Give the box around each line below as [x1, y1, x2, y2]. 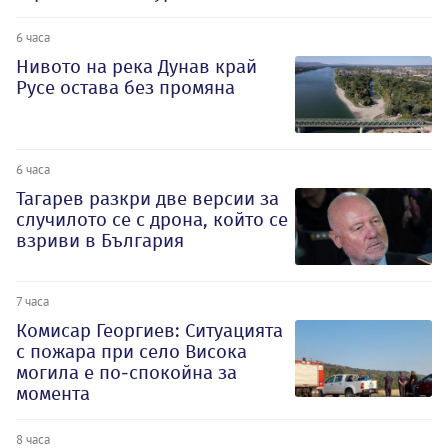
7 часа [16, 292, 49, 309]
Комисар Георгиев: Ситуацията [16, 318, 283, 342]
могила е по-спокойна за [16, 360, 237, 384]
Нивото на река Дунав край [16, 54, 257, 78]
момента [16, 381, 90, 405]
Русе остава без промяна [16, 75, 235, 99]
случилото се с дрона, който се [16, 207, 288, 231]
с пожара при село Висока [16, 339, 247, 363]
